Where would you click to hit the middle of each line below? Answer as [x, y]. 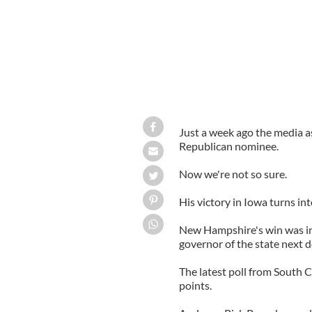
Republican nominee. [228, 146]
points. [195, 285]
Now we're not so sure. [233, 173]
